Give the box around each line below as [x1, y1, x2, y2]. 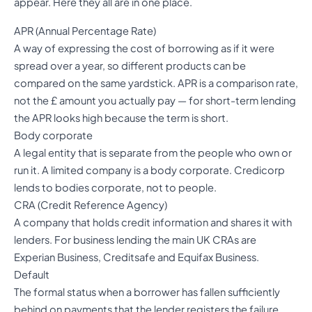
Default [14, 267, 49, 281]
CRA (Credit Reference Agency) [14, 198, 167, 211]
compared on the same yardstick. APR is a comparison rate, [14, 76, 298, 89]
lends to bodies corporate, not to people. [14, 180, 217, 194]
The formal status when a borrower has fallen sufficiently [14, 285, 280, 298]
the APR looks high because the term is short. [14, 111, 228, 124]
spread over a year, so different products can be [14, 58, 246, 72]
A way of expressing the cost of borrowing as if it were [14, 41, 274, 54]
